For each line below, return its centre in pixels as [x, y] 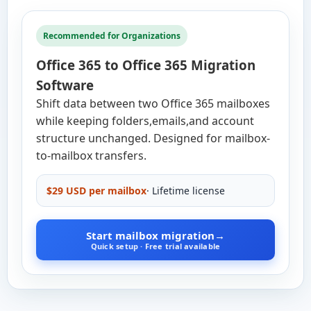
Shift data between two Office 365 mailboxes [153, 103]
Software [65, 85]
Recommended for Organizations [112, 36]
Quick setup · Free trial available [155, 246]
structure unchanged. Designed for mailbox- [153, 138]
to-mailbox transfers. [91, 155]
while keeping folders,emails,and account [145, 121]
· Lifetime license [186, 191]
